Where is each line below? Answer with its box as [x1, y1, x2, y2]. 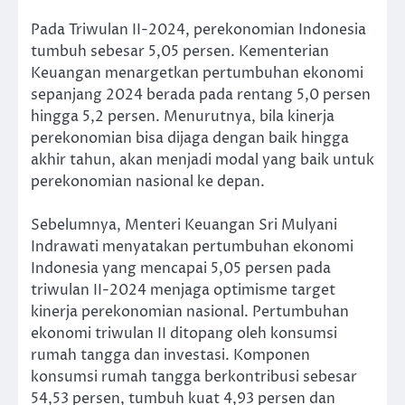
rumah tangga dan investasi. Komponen [31, 345, 310, 366]
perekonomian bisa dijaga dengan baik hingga [31, 128, 349, 149]
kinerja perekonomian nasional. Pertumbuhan [31, 302, 349, 323]
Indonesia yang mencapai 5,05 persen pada [31, 259, 331, 279]
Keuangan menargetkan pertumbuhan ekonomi [31, 63, 363, 84]
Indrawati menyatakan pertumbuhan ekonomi [31, 237, 353, 258]
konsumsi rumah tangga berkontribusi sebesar [31, 367, 357, 388]
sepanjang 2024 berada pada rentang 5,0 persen [31, 85, 371, 106]
